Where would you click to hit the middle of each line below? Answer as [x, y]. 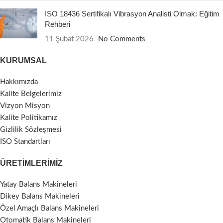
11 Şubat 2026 [69, 39]
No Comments [122, 39]
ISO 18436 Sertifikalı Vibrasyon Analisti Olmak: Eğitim [132, 14]
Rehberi [57, 24]
